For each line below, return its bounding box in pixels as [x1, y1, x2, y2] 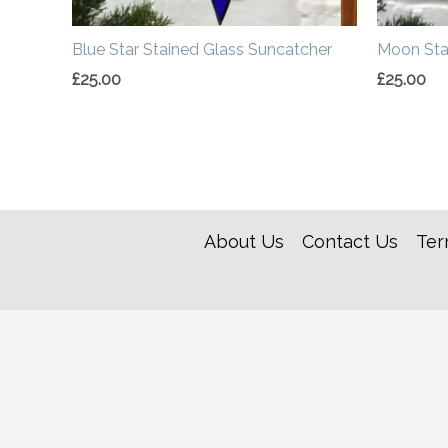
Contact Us [301, 231, 398, 252]
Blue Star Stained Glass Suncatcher [72, 39, 332, 59]
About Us [203, 231, 284, 252]
